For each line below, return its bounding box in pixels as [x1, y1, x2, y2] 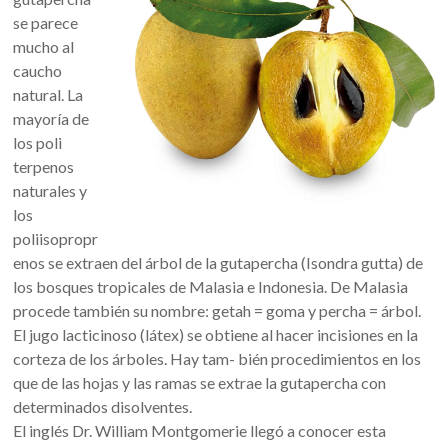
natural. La [13, 84, 84, 104]
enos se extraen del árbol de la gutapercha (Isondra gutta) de [13, 252, 424, 272]
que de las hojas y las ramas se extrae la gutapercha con [13, 372, 387, 392]
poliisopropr [13, 228, 99, 248]
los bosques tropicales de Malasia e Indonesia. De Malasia [13, 276, 409, 296]
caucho [13, 60, 63, 80]
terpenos [13, 156, 75, 176]
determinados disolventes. [13, 396, 193, 416]
